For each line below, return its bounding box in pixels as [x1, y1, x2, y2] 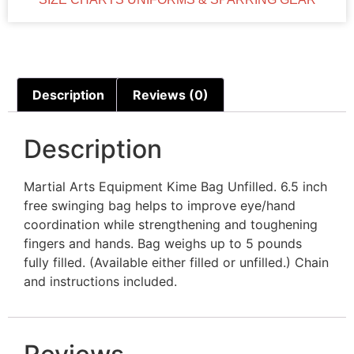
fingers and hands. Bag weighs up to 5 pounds [24, 235, 302, 251]
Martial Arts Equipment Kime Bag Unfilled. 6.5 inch [24, 178, 327, 194]
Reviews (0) [132, 86, 209, 103]
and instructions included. [24, 273, 177, 289]
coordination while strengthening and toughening [24, 216, 318, 232]
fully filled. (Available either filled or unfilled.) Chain [24, 254, 329, 270]
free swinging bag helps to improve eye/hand [24, 197, 296, 213]
